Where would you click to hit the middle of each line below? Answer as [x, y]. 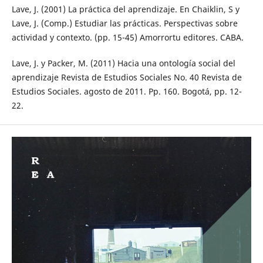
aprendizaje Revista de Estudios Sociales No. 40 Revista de [127, 77]
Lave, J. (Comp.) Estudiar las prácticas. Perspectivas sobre [124, 23]
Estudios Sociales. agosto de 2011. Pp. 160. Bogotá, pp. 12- [127, 92]
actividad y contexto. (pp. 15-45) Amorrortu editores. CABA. [127, 38]
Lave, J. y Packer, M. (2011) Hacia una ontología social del [123, 63]
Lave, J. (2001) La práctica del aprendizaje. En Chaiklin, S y [125, 9]
